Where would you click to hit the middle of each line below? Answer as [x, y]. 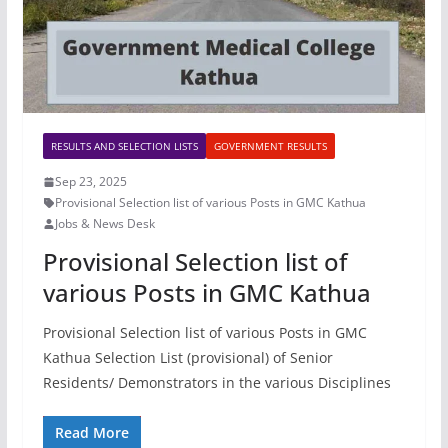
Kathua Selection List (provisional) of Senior [187, 358]
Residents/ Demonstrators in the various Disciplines [216, 383]
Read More [91, 433]
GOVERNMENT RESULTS [270, 146]
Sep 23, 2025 [90, 182]
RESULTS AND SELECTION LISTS [124, 146]
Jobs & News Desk [104, 224]
